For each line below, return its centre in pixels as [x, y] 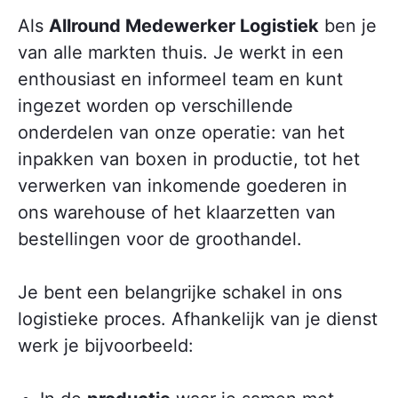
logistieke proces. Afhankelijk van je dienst [198, 319]
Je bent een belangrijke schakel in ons [180, 292]
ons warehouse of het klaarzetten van [177, 212]
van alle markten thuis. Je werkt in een [181, 52]
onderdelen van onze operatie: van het [181, 132]
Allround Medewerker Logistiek [184, 26]
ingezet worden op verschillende [155, 106]
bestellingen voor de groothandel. [160, 239]
